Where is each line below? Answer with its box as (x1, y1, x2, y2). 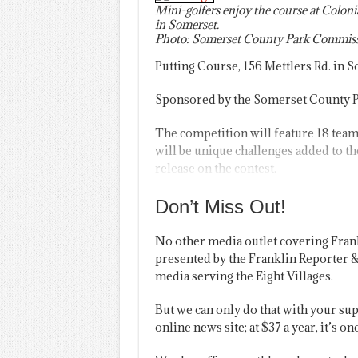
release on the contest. (154, 160, 276, 176)
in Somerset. (154, 17, 219, 33)
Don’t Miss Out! (154, 195, 286, 217)
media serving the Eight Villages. (154, 268, 333, 284)
